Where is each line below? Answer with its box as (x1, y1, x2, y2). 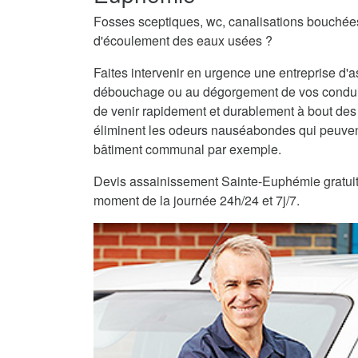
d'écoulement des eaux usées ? (93, 31, 272, 50)
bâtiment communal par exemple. (93, 140, 281, 158)
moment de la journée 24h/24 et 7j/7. (93, 191, 300, 209)
